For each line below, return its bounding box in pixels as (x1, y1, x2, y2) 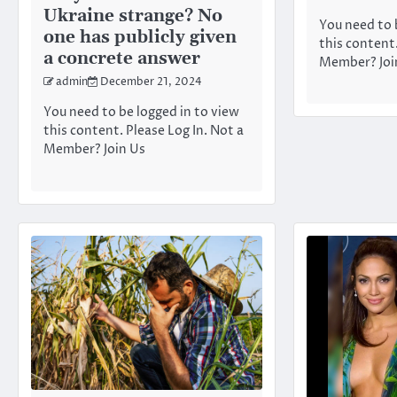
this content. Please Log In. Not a (43, 122, 244, 141)
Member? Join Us (43, 141, 145, 160)
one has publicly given (43, 27, 237, 50)
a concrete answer (43, 48, 200, 71)
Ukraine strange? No (43, 5, 222, 28)
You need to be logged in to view (43, 104, 239, 122)
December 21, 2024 (100, 75, 202, 90)
